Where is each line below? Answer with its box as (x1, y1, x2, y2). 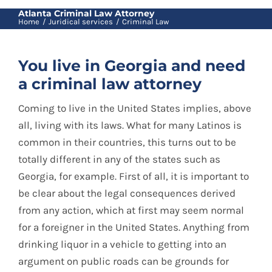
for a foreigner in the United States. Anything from (18, 221, 250, 234)
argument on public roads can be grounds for (18, 255, 229, 268)
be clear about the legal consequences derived (18, 187, 236, 200)
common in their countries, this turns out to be (18, 136, 236, 149)
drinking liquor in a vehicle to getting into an (18, 238, 226, 251)
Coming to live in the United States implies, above (18, 102, 251, 115)
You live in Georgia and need (18, 56, 245, 75)
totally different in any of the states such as (18, 153, 220, 166)
